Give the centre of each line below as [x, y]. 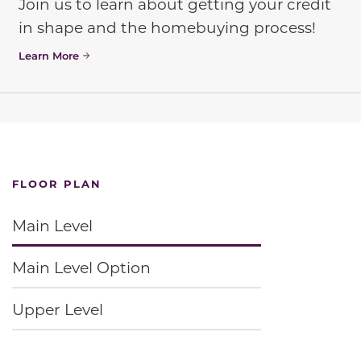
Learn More [48, 55]
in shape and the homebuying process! [167, 27]
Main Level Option [81, 268]
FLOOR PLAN [57, 184]
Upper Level [58, 309]
